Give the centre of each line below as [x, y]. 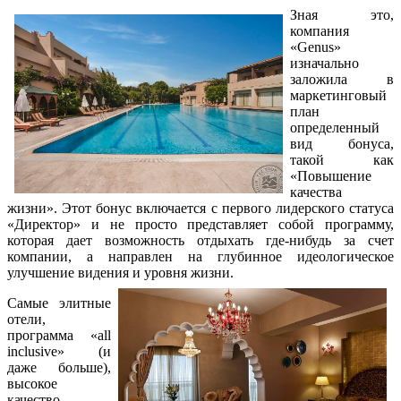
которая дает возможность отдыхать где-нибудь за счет [200, 240]
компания [320, 30]
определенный [335, 127]
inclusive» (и [59, 351]
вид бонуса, [342, 143]
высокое [32, 383]
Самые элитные [59, 303]
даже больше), [59, 367]
